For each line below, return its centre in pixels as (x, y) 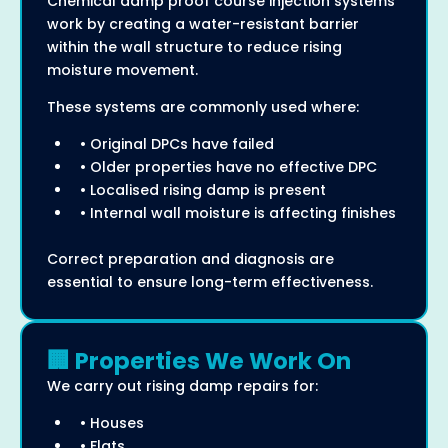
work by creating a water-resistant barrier (203, 24)
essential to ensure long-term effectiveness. (210, 282)
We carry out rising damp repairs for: (182, 386)
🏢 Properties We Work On (199, 361)
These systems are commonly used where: (203, 107)
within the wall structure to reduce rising (194, 47)
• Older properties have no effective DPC (224, 167)
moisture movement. (122, 70)
